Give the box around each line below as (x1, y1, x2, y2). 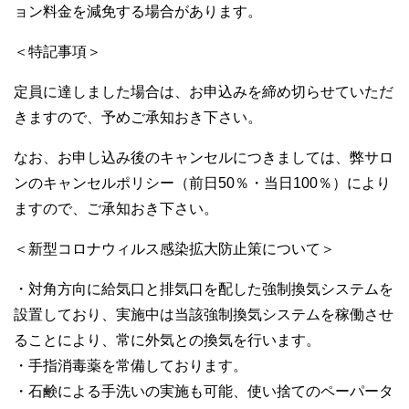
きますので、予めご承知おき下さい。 (14, 109, 262, 125)
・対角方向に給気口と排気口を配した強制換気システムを (14, 280, 393, 297)
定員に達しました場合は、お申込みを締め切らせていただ (14, 83, 393, 100)
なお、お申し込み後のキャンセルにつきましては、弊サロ (14, 149, 393, 165)
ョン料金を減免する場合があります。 (14, 3, 262, 19)
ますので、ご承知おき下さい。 (14, 200, 218, 216)
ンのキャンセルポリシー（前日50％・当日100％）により (14, 174, 391, 191)
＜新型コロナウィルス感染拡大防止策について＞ (14, 240, 335, 257)
